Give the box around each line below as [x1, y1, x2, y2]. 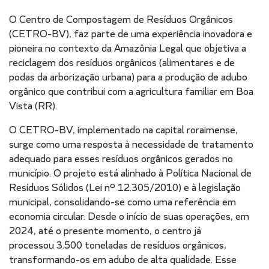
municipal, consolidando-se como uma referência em [9, 196, 236, 208]
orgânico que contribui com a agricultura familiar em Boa [9, 85, 253, 98]
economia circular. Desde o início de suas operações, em [9, 210, 249, 223]
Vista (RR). [9, 100, 57, 112]
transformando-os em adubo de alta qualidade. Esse [9, 253, 237, 266]
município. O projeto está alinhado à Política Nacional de [9, 167, 252, 180]
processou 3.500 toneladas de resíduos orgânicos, [9, 239, 226, 252]
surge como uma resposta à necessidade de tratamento [9, 138, 253, 151]
